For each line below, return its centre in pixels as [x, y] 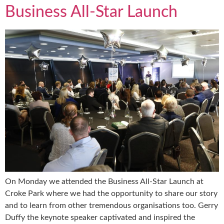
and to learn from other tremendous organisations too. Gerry [111, 205]
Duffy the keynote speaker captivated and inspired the [100, 217]
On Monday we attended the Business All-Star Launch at [104, 181]
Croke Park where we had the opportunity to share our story [111, 193]
